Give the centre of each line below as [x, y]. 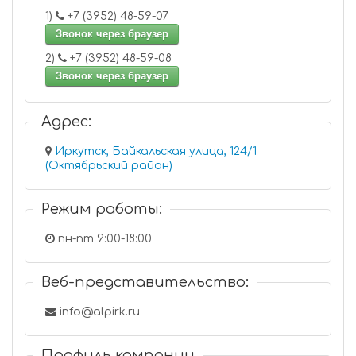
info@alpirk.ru [98, 312]
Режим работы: [102, 209]
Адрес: [66, 122]
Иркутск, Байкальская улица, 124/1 [156, 151]
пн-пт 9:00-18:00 [103, 239]
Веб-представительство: [145, 282]
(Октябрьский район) [109, 166]
